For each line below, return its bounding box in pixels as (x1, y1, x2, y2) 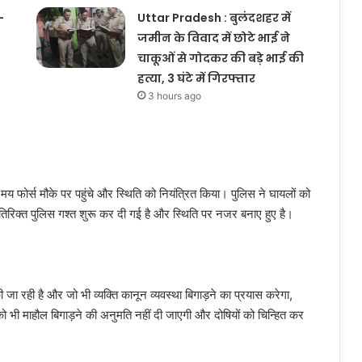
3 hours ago (147, 89, 201, 102)
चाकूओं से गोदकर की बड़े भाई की (137, 49, 304, 66)
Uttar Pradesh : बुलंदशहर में (137, 9, 291, 26)
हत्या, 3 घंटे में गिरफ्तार (137, 69, 255, 86)
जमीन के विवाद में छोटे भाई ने (137, 29, 290, 46)
